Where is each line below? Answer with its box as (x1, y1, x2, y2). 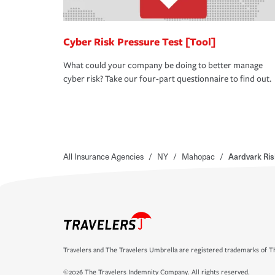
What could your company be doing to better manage (63, 60, 263, 71)
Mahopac (182, 150, 215, 163)
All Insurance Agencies (63, 150, 144, 163)
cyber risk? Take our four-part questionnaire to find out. (63, 74, 271, 85)
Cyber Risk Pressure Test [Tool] (63, 34, 215, 49)
